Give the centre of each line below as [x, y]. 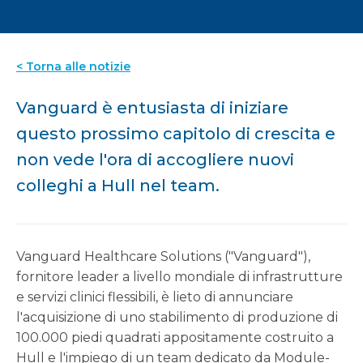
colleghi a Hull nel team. [118, 186]
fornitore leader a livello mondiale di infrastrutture [179, 277]
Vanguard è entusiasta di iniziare [152, 108]
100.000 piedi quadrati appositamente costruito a [175, 337]
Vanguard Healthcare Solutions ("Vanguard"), [163, 256]
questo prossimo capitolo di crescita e [176, 134]
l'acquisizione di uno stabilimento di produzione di [177, 317]
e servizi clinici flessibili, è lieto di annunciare [155, 297]
